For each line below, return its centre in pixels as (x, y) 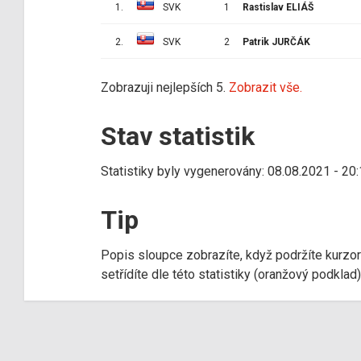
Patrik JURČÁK (276, 41)
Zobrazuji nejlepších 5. (165, 87)
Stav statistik (178, 136)
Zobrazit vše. (266, 87)
